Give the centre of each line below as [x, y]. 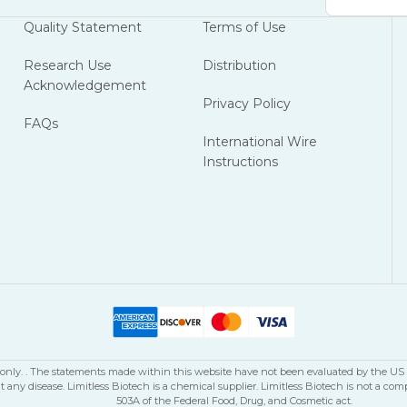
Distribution [240, 65]
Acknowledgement [84, 85]
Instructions [241, 162]
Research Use [67, 65]
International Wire [260, 142]
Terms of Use [245, 27]
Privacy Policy [247, 104]
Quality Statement [82, 27]
